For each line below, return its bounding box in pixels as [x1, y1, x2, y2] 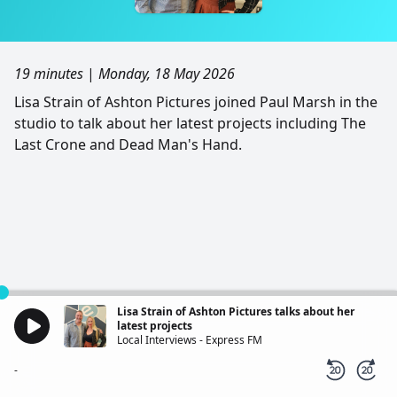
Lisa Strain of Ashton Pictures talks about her [117, 304, 354, 319]
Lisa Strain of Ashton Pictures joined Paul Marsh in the [14, 92, 378, 113]
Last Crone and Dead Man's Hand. [14, 135, 242, 155]
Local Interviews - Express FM [117, 332, 262, 347]
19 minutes [14, 64, 83, 84]
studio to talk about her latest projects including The [14, 113, 366, 134]
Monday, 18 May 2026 [98, 64, 235, 84]
